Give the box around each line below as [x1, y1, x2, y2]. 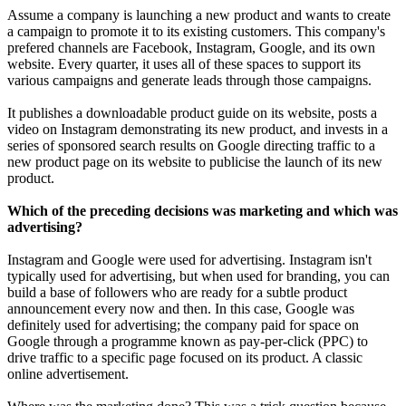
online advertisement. [7, 366, 129, 382]
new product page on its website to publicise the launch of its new [7, 154, 382, 170]
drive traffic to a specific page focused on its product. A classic [7, 350, 362, 366]
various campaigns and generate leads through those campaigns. [7, 72, 372, 89]
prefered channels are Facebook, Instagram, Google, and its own [7, 40, 375, 56]
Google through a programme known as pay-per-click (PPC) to [7, 333, 368, 350]
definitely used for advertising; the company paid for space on [7, 317, 359, 333]
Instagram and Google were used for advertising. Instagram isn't [7, 252, 372, 268]
